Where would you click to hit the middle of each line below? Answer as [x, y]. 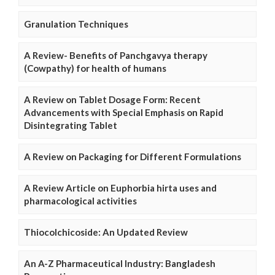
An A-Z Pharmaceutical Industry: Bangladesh [120, 264]
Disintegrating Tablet [71, 126]
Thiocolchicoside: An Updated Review [106, 232]
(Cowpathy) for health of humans [95, 68]
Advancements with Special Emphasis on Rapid [124, 113]
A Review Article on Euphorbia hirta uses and [120, 188]
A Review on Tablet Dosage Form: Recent [112, 100]
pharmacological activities [80, 201]
